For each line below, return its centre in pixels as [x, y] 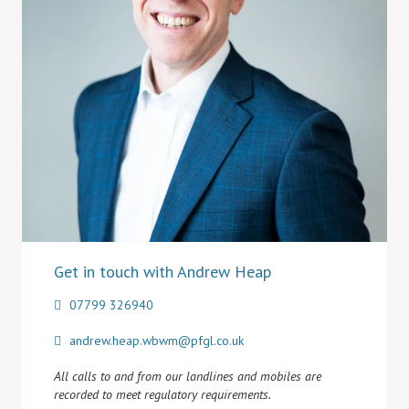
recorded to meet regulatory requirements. [163, 394]
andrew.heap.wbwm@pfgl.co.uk [155, 341]
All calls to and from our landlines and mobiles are [188, 376]
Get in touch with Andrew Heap [163, 272]
